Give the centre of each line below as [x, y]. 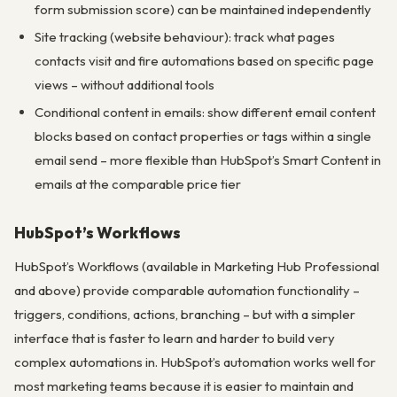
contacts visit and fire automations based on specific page [204, 61]
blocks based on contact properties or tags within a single [202, 136]
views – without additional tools [124, 85]
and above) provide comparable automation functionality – [187, 290]
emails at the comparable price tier [137, 183]
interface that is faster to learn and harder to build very [175, 338]
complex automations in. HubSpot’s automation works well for [195, 362]
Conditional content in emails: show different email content [205, 112]
